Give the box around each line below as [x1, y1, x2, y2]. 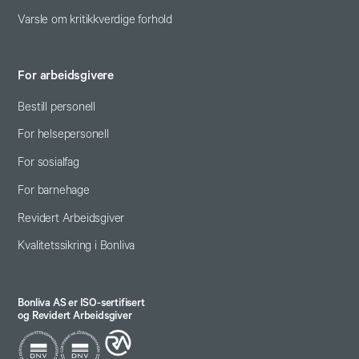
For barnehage [18, 183, 90, 197]
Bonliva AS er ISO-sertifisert [18, 297, 145, 309]
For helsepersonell [18, 127, 109, 142]
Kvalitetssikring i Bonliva [18, 239, 135, 253]
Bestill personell [18, 99, 95, 114]
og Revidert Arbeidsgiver [18, 310, 132, 322]
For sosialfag [18, 155, 79, 170]
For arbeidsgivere [18, 68, 114, 83]
